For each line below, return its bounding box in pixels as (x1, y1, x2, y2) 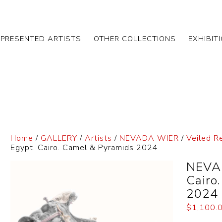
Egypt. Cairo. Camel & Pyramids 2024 (10, 142, 159, 153)
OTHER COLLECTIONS (94, 34, 176, 44)
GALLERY (41, 133, 78, 144)
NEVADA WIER (119, 133, 179, 144)
